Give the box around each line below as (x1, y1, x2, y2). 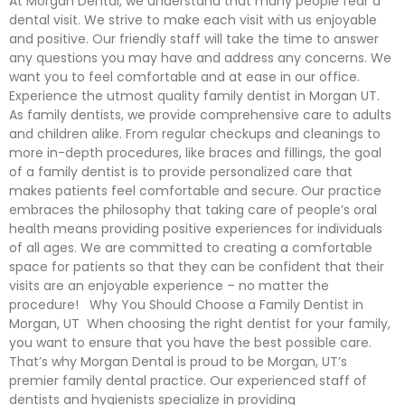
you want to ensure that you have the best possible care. (9, 334, 372, 352)
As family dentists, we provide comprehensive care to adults (9, 106, 391, 124)
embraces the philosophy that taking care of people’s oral (9, 201, 377, 219)
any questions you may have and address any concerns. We (9, 49, 391, 67)
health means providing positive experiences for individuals (9, 220, 382, 238)
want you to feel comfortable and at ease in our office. (9, 68, 360, 86)
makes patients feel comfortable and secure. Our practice (9, 182, 381, 200)
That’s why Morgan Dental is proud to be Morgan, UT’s (9, 353, 347, 371)
